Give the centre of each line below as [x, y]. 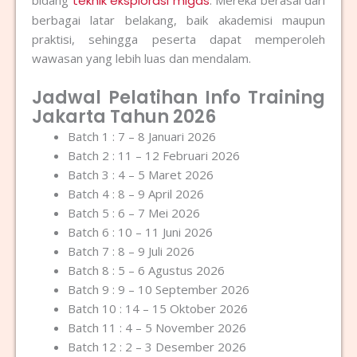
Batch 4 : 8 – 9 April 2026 [136, 194]
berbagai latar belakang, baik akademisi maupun [178, 20]
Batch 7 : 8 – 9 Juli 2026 [131, 251]
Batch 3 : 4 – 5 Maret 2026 [141, 175]
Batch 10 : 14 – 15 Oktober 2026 [158, 309]
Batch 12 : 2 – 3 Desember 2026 [157, 347]
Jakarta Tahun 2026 [124, 117]
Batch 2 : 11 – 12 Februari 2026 [154, 156]
